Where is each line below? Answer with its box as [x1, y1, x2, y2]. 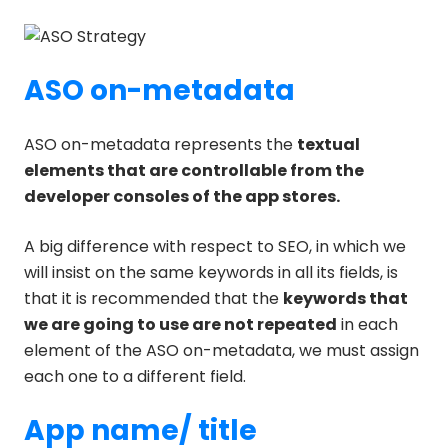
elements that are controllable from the [24, 158, 364, 182]
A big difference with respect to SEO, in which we [24, 234, 406, 258]
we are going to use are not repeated [24, 312, 337, 336]
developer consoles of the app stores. [24, 184, 340, 208]
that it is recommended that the [24, 286, 283, 310]
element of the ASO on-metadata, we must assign [24, 338, 419, 362]
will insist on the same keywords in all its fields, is [24, 260, 398, 284]
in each [337, 312, 398, 336]
